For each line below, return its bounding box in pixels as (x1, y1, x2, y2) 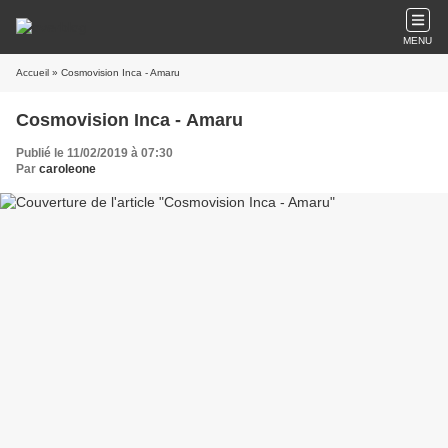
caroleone (39, 162, 96, 176)
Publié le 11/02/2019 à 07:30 (16, 146, 173, 160)
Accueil (16, 67, 49, 78)
